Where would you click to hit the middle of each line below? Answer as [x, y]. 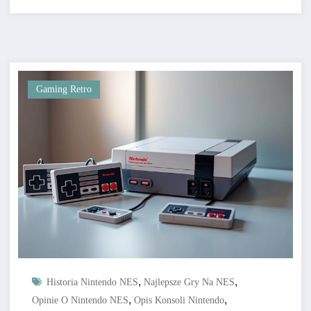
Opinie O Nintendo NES [80, 301]
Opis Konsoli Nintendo [179, 301]
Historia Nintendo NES [92, 283]
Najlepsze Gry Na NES [189, 283]
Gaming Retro [64, 90]
